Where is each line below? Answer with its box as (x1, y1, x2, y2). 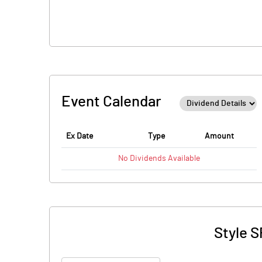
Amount (205, 132, 234, 140)
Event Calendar (61, 94, 161, 109)
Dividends (130, 154, 166, 163)
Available (166, 154, 200, 163)
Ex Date (66, 132, 93, 140)
